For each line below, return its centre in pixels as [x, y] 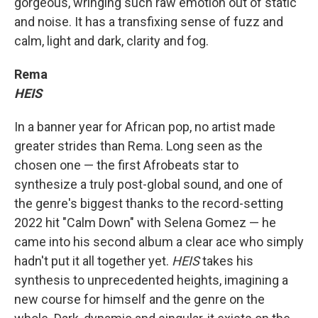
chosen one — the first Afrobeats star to [126, 165]
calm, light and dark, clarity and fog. [111, 41]
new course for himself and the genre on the [139, 299]
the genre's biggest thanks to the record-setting [149, 203]
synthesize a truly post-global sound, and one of [149, 184]
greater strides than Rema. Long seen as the [138, 146]
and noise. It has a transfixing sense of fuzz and [149, 22]
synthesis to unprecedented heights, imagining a [151, 280]
